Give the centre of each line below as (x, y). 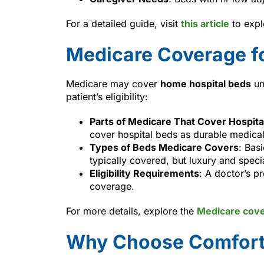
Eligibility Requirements (144, 173)
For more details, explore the (130, 211)
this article (205, 23)
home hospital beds (206, 83)
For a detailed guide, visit (122, 23)
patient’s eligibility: (107, 96)
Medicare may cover (113, 83)
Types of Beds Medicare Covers (164, 147)
